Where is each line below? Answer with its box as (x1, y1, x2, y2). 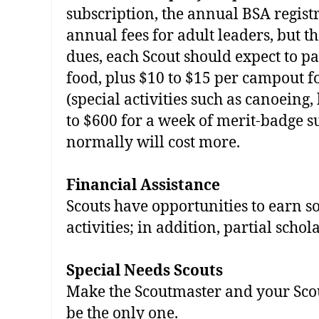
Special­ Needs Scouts (66, 261, 223, 281)
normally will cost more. (66, 132, 240, 152)
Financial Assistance (66, 175, 220, 195)
